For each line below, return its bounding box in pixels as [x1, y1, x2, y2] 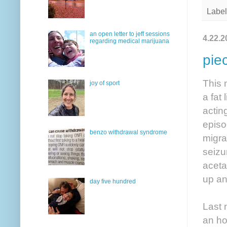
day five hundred [89, 177, 136, 185]
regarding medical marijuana [89, 37, 169, 45]
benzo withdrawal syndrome [89, 129, 167, 136]
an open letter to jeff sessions [89, 30, 170, 38]
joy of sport [89, 80, 120, 87]
